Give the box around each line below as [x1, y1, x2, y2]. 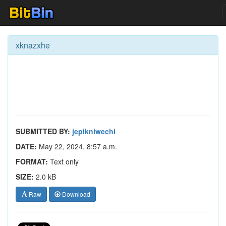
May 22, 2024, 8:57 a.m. [37, 141, 117, 151]
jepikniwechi [72, 126, 116, 136]
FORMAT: [16, 156, 48, 166]
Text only [48, 156, 79, 166]
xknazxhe [16, 39, 50, 51]
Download [61, 190, 90, 198]
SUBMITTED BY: [16, 126, 70, 136]
